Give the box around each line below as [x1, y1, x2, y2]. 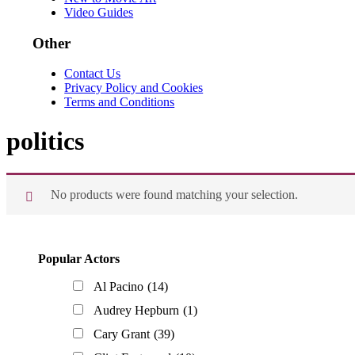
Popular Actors [38, 252, 120, 266]
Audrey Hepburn [94, 303, 179, 318]
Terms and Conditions [64, 95, 175, 109]
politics [6, 126, 84, 155]
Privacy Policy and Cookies [64, 81, 204, 95]
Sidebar [6, 261, 69, 282]
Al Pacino [94, 280, 143, 294]
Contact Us [64, 67, 121, 81]
